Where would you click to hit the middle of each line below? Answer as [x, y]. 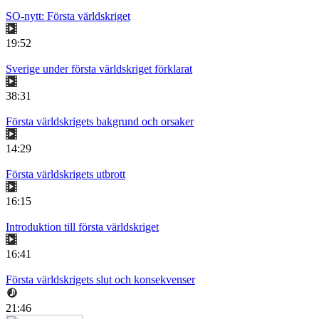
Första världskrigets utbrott [66, 174]
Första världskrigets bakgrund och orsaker [100, 121]
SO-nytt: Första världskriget [68, 16]
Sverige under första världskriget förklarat [99, 68]
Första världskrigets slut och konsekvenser [100, 279]
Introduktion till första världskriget [82, 226]
